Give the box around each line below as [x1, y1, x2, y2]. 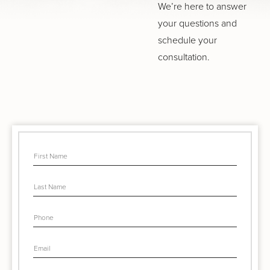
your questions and [158, 16, 237, 30]
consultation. [158, 50, 210, 63]
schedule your [158, 33, 217, 46]
